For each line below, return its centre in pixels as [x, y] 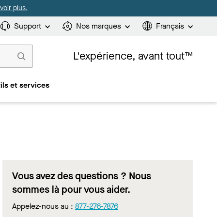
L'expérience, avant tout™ [133, 56]
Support [28, 26]
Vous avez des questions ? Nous [81, 176]
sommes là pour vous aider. [71, 190]
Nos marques [99, 26]
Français [170, 26]
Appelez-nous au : [43, 206]
